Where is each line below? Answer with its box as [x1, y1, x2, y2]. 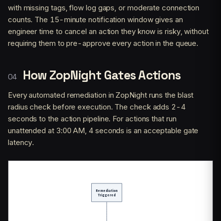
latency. [8, 138, 35, 147]
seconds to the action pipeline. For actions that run [8, 114, 177, 124]
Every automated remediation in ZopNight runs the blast [8, 90, 194, 100]
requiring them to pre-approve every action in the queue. [8, 38, 199, 48]
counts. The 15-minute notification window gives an [8, 15, 183, 25]
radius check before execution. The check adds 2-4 [8, 102, 185, 112]
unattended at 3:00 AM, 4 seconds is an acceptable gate [8, 126, 199, 136]
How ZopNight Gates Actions [22, 68, 181, 83]
